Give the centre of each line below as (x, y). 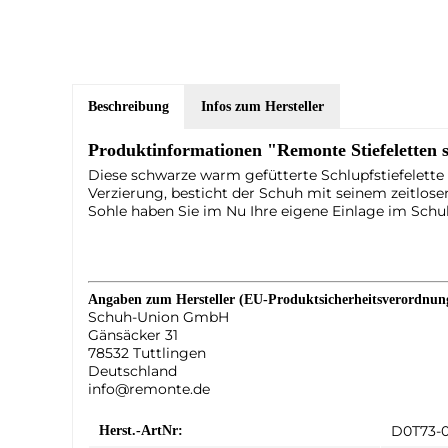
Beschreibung (128, 106)
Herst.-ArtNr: (141, 430)
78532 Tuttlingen (147, 352)
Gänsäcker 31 (133, 334)
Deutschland (132, 370)
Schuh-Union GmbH (158, 316)
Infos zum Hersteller (262, 106)
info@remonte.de (149, 388)
